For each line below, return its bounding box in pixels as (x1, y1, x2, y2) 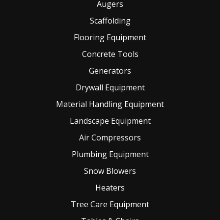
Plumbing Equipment (71, 149, 149, 160)
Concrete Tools (82, 49, 138, 59)
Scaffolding (89, 15, 131, 26)
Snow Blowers (84, 165, 136, 176)
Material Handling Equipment (56, 99, 164, 110)
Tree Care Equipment (71, 199, 149, 210)
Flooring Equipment (74, 32, 146, 43)
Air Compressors (79, 132, 141, 143)
